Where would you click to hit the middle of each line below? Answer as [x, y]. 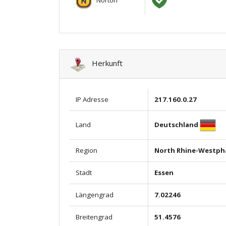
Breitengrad [94, 217]
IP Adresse [92, 99]
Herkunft [104, 63]
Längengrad [95, 194]
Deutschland [176, 124]
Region [87, 150]
